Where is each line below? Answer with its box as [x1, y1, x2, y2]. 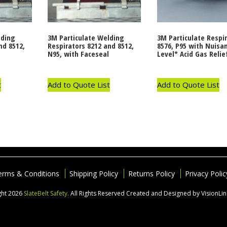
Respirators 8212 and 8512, [48, 41, 134, 51]
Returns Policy [128, 169, 175, 179]
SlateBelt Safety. [23, 189, 70, 198]
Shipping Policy [69, 169, 118, 179]
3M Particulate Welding [48, 32, 125, 43]
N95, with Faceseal [48, 49, 109, 59]
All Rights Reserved [70, 189, 126, 198]
